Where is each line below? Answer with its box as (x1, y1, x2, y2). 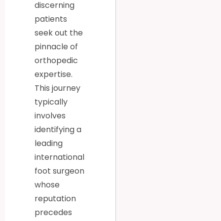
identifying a (35, 123, 81, 135)
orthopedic (35, 54, 78, 66)
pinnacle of (35, 40, 78, 52)
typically (35, 96, 68, 108)
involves (35, 110, 66, 121)
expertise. (35, 68, 73, 80)
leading (35, 137, 63, 149)
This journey (35, 82, 80, 94)
